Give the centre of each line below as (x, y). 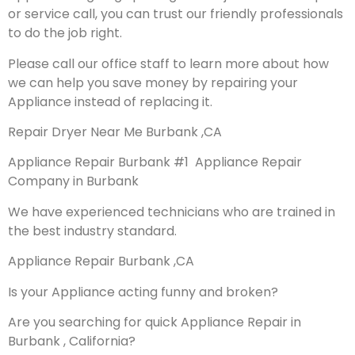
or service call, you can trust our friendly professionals (176, 14)
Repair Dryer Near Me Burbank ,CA (115, 132)
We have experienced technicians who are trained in (172, 212)
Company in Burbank (75, 181)
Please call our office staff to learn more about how (168, 63)
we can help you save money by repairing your (155, 82)
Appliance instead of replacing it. (110, 101)
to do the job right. (65, 33)
